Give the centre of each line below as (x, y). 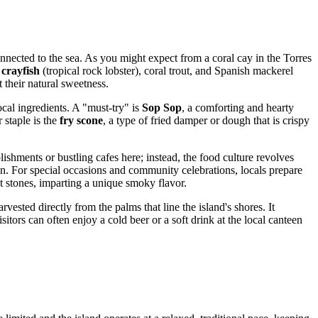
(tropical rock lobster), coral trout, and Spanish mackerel (166, 70)
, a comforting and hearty (238, 107)
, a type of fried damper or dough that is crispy (206, 120)
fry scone (81, 120)
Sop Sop (162, 107)
